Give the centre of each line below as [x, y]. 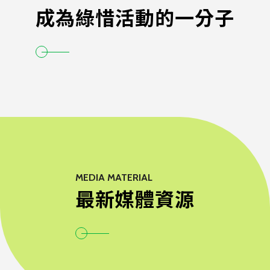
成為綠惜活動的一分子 [135, 19]
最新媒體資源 [135, 200]
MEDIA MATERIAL [114, 178]
